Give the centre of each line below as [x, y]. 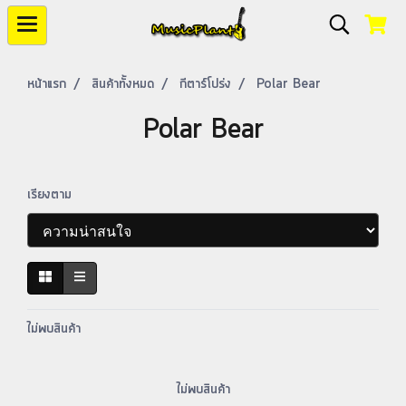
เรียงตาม [56, 195]
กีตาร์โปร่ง [205, 84]
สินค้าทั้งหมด [123, 84]
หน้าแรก [47, 84]
